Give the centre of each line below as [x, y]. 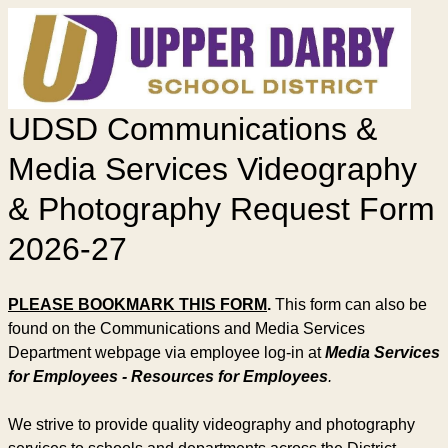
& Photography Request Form [221, 208]
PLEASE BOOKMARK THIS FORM [137, 304]
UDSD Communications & [192, 128]
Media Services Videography [212, 168]
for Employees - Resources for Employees [168, 376]
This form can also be [351, 304]
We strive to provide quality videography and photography [211, 424]
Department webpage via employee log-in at [166, 352]
